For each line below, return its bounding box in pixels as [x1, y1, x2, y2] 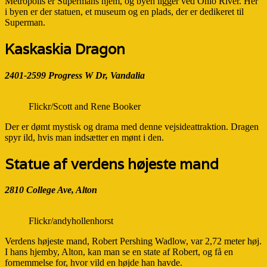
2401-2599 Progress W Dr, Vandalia [5, 70, 145, 80]
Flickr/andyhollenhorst [29, 216, 113, 226]
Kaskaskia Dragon [5, 39, 125, 58]
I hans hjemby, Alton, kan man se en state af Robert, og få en [5, 247, 233, 257]
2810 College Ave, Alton [5, 185, 97, 195]
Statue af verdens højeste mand [5, 154, 219, 173]
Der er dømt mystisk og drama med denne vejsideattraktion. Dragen [5, 121, 259, 132]
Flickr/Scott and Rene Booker [29, 101, 141, 111]
